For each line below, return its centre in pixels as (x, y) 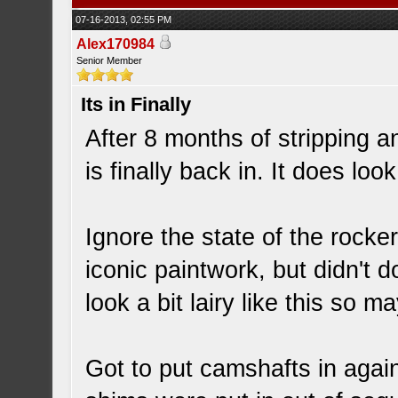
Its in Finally (136, 104)
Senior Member (110, 60)
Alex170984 (116, 44)
